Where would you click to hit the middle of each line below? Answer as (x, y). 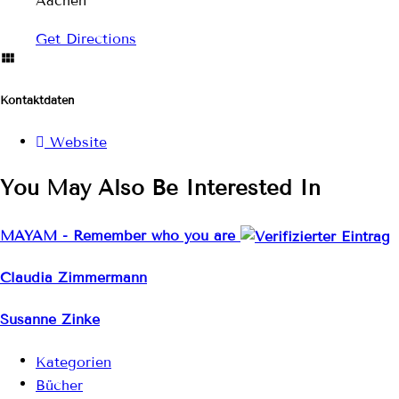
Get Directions (86, 38)
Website (78, 142)
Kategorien (73, 362)
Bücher (59, 385)
